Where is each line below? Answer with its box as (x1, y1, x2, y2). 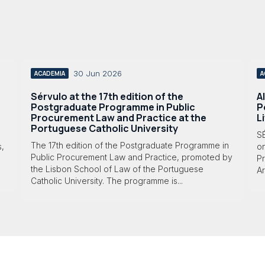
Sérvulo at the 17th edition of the (30, 89, 183, 103)
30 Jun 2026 (73, 69, 122, 79)
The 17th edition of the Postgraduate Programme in (30, 140, 229, 151)
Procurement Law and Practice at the (30, 111, 206, 124)
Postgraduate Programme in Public (30, 100, 195, 114)
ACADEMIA (34, 69, 65, 77)
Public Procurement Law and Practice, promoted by (30, 152, 232, 163)
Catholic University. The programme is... (30, 176, 183, 186)
